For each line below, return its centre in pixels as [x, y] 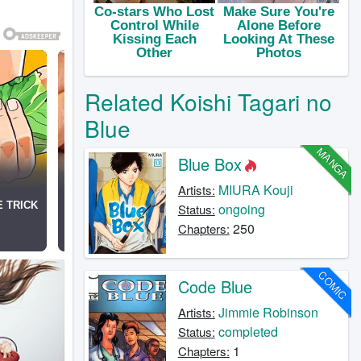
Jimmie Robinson [268, 313]
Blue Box [210, 164]
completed [248, 332]
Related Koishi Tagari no [208, 102]
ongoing [241, 209]
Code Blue [215, 287]
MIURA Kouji [255, 190]
